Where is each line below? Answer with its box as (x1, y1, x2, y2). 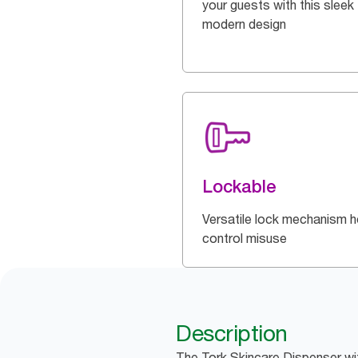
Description (176, 320, 288, 348)
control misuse (202, 230, 287, 247)
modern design (202, 16, 286, 33)
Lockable (202, 176, 276, 197)
